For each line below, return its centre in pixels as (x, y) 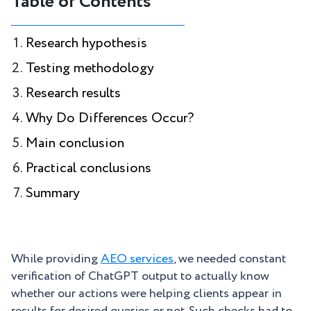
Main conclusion (75, 143)
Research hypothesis (86, 43)
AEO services (137, 259)
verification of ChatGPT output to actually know (140, 276)
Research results (73, 93)
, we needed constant (230, 259)
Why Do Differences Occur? (110, 118)
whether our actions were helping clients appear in (146, 294)
